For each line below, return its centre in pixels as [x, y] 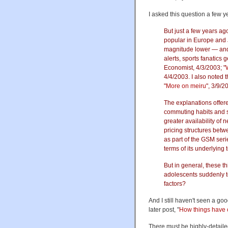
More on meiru [186, 86]
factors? [175, 183]
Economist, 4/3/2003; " [195, 67]
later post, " [164, 209]
